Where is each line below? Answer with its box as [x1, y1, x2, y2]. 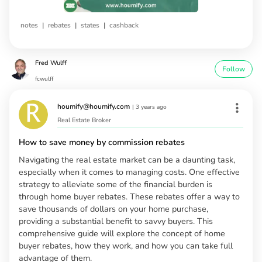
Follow [222, 64, 245, 74]
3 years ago [136, 102, 167, 111]
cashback [109, 20, 139, 30]
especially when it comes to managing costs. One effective [19, 166, 240, 178]
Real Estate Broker [57, 115, 111, 125]
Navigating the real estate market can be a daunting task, [19, 153, 235, 166]
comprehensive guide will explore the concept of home [19, 227, 225, 239]
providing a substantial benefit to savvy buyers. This [19, 215, 213, 227]
